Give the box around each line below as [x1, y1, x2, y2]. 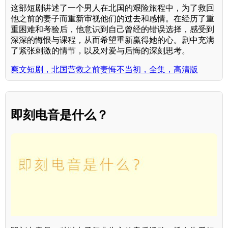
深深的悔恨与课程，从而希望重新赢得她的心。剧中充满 [11, 36, 214, 45]
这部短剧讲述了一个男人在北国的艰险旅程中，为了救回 [11, 4, 214, 13]
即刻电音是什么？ [11, 108, 108, 122]
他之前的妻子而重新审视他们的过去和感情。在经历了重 [11, 14, 214, 23]
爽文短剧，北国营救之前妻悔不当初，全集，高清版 [11, 65, 198, 74]
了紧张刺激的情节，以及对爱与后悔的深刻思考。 [11, 46, 190, 55]
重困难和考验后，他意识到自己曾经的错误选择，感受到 [11, 25, 214, 34]
